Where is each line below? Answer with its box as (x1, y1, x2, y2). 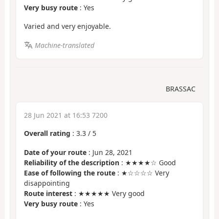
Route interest (24, 188, 72, 198)
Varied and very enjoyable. (24, 22, 111, 31)
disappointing (24, 178, 70, 188)
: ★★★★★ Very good (72, 188, 145, 198)
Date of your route (24, 147, 87, 157)
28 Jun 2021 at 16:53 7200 (24, 110, 108, 120)
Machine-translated (34, 40, 94, 50)
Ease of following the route (24, 168, 115, 177)
